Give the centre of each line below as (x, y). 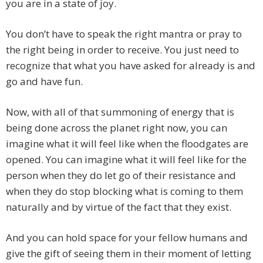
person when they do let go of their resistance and (121, 176)
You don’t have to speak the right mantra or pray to (124, 34)
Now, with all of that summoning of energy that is (120, 112)
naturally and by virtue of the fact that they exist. (119, 207)
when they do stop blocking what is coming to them (124, 191)
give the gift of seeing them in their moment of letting (129, 254)
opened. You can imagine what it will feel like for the (126, 160)
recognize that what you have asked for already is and (131, 66)
